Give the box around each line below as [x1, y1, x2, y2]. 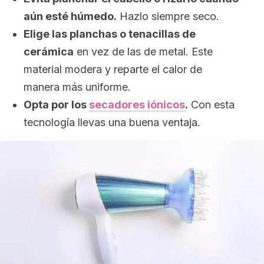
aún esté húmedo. [24, 10, 117, 22]
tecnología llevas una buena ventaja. [24, 116, 200, 128]
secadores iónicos [89, 98, 185, 111]
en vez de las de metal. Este [74, 45, 213, 58]
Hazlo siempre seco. [117, 10, 219, 22]
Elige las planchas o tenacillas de [24, 28, 196, 40]
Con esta [188, 98, 235, 111]
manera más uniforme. [24, 81, 131, 93]
